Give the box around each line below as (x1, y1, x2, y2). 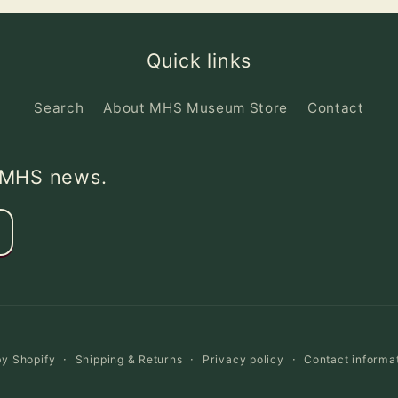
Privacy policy (202, 353, 284, 366)
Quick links (147, 48, 251, 72)
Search (34, 99, 84, 117)
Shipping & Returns (75, 353, 183, 366)
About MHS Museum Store (103, 99, 288, 117)
